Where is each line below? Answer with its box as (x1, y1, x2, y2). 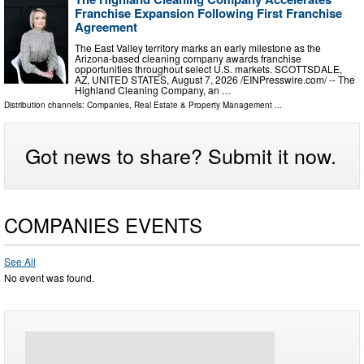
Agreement (75, 17, 137, 36)
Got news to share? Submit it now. (25, 140, 336, 170)
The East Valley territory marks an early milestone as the (75, 40, 321, 54)
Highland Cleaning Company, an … (75, 82, 232, 97)
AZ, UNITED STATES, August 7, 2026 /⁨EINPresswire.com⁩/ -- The (75, 71, 355, 86)
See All (4, 253, 36, 268)
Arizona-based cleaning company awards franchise (75, 50, 301, 65)
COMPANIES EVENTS (4, 210, 202, 239)
